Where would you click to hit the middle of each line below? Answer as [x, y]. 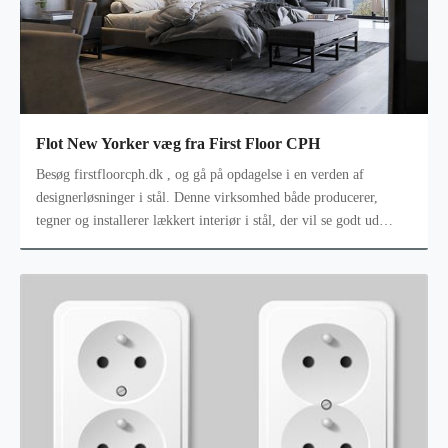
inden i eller [70, 244]
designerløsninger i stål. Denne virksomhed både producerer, [207, 198]
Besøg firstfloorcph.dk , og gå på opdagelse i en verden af [105, 175]
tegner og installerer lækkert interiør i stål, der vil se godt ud [207, 221]
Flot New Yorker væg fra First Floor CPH [178, 143]
